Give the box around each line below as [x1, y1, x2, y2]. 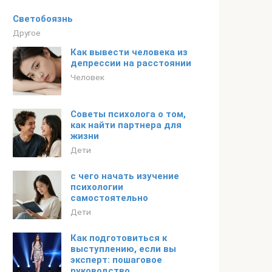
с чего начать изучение [70, 171, 179, 182]
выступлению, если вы [70, 243, 176, 254]
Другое [13, 28, 41, 38]
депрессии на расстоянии [70, 58, 191, 69]
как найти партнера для [70, 120, 182, 131]
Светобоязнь [13, 13, 73, 24]
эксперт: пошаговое [70, 254, 162, 265]
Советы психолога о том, [70, 109, 186, 120]
